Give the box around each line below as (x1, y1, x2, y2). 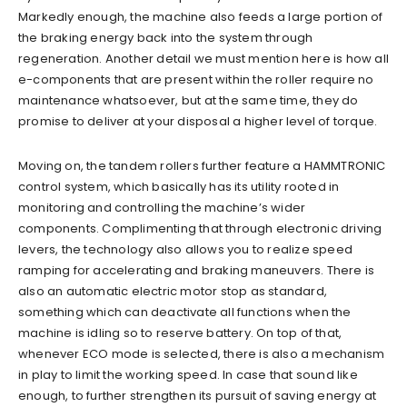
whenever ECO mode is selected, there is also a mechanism (18, 344, 385, 362)
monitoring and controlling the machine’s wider (18, 198, 306, 216)
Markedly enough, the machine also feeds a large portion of (18, 7, 383, 25)
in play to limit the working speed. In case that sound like (18, 365, 358, 383)
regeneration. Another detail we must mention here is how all (18, 49, 390, 67)
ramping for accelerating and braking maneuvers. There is (18, 261, 375, 279)
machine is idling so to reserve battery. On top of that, (18, 323, 342, 342)
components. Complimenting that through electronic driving (18, 219, 382, 237)
